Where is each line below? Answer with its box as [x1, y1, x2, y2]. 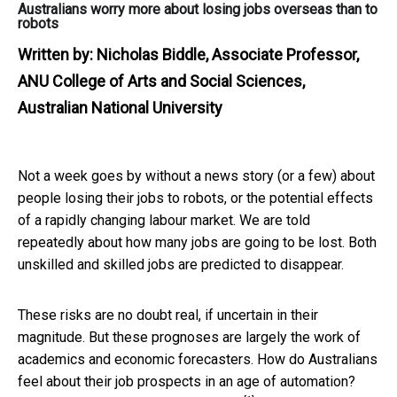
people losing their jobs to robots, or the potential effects [18, 189, 373, 206]
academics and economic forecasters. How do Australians [18, 350, 378, 368]
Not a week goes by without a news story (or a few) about [18, 167, 375, 184]
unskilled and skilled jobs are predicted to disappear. [18, 255, 344, 273]
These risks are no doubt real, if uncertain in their [18, 306, 318, 323]
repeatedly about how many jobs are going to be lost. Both [18, 233, 377, 251]
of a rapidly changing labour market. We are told [18, 211, 310, 229]
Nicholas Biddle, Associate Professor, [97, 44, 359, 64]
